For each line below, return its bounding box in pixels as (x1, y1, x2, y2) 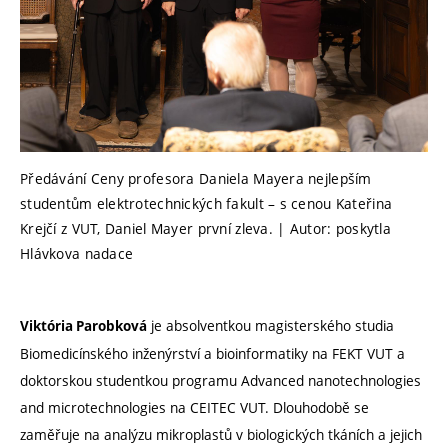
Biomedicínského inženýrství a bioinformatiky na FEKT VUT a (20, 343, 405, 363)
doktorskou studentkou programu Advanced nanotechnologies (20, 370, 421, 390)
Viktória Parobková (20, 316, 147, 335)
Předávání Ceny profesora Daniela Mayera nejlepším (20, 169, 372, 189)
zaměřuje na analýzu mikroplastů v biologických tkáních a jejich (20, 424, 422, 444)
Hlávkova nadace (20, 244, 134, 264)
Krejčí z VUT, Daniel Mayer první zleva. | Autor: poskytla (20, 219, 391, 239)
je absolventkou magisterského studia (147, 315, 394, 335)
